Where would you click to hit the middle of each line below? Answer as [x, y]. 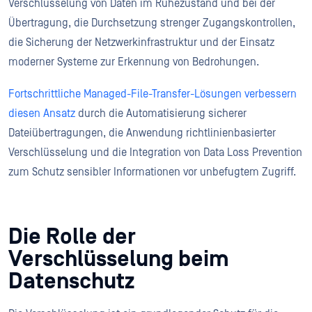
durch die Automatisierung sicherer [161, 113]
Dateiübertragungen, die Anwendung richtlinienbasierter [142, 133]
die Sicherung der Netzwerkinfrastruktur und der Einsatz [141, 42]
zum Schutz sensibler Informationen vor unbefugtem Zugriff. [152, 172]
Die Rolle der [72, 237]
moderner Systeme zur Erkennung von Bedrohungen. [135, 62]
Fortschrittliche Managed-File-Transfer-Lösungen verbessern [153, 94]
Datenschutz [74, 281]
